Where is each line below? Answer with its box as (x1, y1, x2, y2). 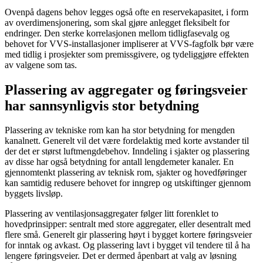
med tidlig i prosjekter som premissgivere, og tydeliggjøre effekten (5, 49, 249, 59)
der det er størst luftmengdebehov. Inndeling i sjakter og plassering (5, 146, 249, 157)
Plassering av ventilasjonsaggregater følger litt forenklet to (5, 208, 218, 219)
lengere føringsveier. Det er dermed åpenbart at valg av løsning (5, 251, 237, 261)
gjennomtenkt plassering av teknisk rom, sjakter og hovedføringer (5, 167, 247, 178)
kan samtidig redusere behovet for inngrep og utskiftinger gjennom (5, 178, 251, 188)
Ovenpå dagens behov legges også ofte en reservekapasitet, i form (5, 6, 248, 17)
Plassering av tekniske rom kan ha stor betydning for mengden (5, 125, 235, 136)
